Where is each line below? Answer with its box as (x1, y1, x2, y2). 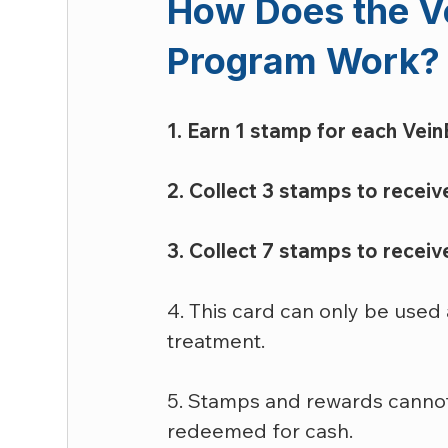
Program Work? (167, 38, 441, 83)
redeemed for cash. (167, 417, 354, 443)
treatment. (167, 327, 266, 353)
